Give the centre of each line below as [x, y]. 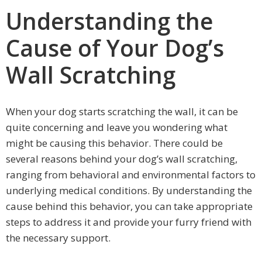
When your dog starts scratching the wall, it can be [122, 112]
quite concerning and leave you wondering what [117, 127]
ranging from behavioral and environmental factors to [131, 175]
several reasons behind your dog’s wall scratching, [122, 159]
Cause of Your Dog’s [115, 48]
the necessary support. [58, 238]
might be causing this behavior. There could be [114, 143]
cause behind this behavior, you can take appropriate [129, 206]
